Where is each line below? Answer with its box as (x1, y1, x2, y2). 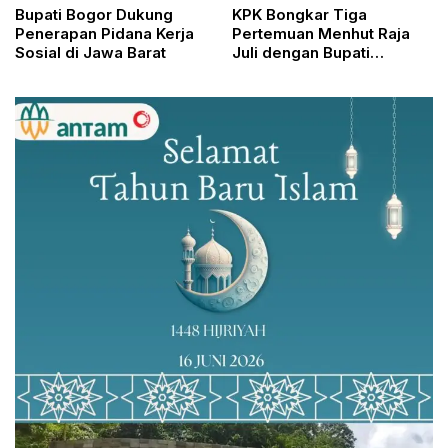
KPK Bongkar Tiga (232, 5, 368, 25)
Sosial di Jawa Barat (15, 43, 166, 63)
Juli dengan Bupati (232, 43, 371, 63)
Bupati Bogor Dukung (15, 5, 173, 25)
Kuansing (232, 62, 301, 82)
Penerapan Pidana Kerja (15, 24, 194, 44)
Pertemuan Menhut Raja (232, 24, 411, 44)
